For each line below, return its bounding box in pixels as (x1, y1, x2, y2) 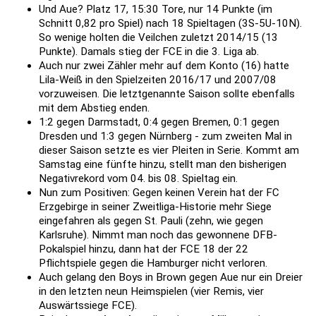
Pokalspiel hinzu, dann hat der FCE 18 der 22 (39, 243, 248, 256)
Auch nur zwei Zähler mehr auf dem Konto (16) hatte (39, 59, 289, 73)
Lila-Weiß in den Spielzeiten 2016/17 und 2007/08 (39, 73, 276, 87)
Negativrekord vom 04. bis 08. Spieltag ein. (39, 172, 238, 186)
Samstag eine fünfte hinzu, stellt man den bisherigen (39, 158, 286, 171)
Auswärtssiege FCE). (39, 299, 137, 312)
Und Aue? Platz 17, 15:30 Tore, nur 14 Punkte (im (39, 3, 272, 16)
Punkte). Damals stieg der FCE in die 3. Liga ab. (39, 45, 259, 59)
